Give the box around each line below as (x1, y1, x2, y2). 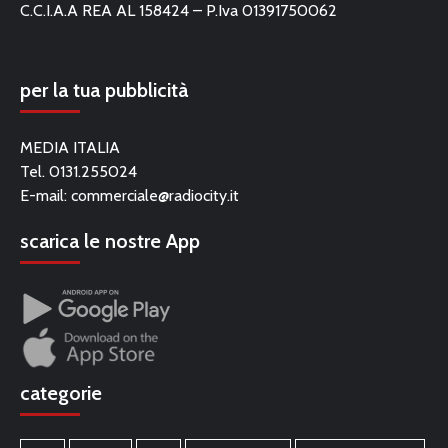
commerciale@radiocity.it (71, 186, 239, 205)
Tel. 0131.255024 (20, 162, 137, 181)
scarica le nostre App (20, 229, 200, 253)
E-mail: (20, 186, 71, 205)
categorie (20, 381, 102, 406)
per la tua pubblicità (20, 78, 188, 102)
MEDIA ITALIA (20, 138, 120, 157)
